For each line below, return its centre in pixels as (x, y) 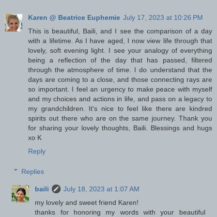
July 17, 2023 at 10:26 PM (163, 17)
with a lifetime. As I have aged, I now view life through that (120, 40)
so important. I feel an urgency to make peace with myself (120, 89)
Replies (33, 171)
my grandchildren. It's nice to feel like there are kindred (120, 108)
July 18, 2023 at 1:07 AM (102, 189)
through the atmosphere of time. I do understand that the (120, 70)
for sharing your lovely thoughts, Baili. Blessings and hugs (120, 128)
